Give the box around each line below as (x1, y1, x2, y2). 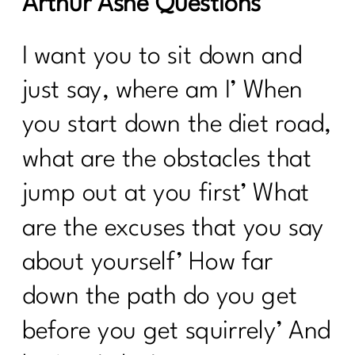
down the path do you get (22, 284, 298, 310)
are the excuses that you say (22, 216, 324, 241)
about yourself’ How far (22, 250, 273, 276)
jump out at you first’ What (22, 181, 310, 207)
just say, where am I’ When (22, 78, 303, 104)
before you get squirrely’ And (22, 319, 331, 344)
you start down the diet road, (22, 113, 331, 138)
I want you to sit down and (22, 44, 302, 69)
